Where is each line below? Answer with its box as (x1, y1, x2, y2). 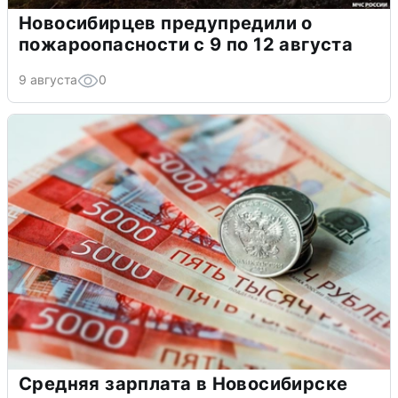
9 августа (19, 71, 77, 87)
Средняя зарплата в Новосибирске (19, 372, 348, 394)
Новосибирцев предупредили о (19, 12, 313, 34)
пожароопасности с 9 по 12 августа (19, 33, 354, 55)
